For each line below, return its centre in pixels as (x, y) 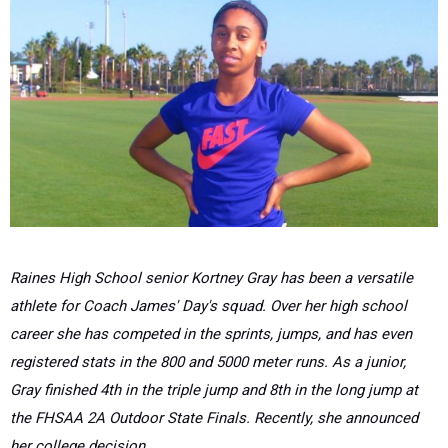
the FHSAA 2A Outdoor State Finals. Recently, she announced (214, 417)
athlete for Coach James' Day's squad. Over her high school (208, 305)
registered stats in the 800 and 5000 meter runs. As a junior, (208, 361)
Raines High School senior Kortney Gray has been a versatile (211, 277)
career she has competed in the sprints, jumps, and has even (211, 333)
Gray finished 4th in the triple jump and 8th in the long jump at (214, 389)
